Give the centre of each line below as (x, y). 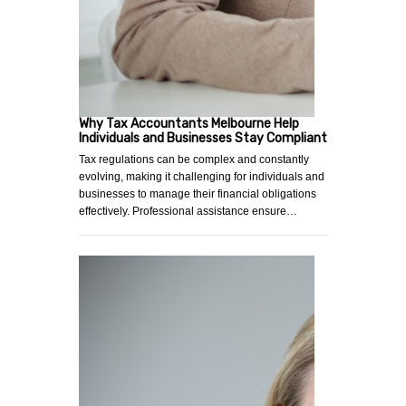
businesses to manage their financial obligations (198, 194)
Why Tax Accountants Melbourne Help (189, 124)
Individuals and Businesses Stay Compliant (203, 139)
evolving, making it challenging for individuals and (202, 177)
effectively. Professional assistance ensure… (188, 212)
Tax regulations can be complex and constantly (194, 160)
